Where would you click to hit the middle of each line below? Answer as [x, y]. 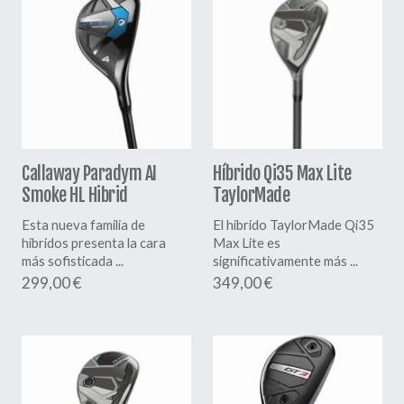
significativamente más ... [285, 261]
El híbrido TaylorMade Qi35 [294, 225]
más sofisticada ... [73, 261]
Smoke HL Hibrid [75, 196]
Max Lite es [247, 243]
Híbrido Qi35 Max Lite [282, 174]
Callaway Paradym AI [89, 174]
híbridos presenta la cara [94, 243]
